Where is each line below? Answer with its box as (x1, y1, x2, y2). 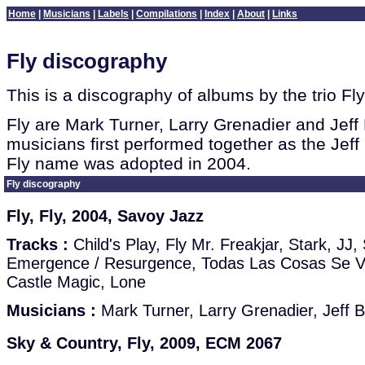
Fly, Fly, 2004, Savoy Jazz (7, 207, 204, 225)
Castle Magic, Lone (7, 273, 146, 291)
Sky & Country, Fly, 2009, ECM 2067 (7, 334, 282, 352)
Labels (98, 8, 129, 20)
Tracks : (7, 235, 68, 253)
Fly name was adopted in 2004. (7, 153, 251, 173)
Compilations (136, 8, 197, 20)
